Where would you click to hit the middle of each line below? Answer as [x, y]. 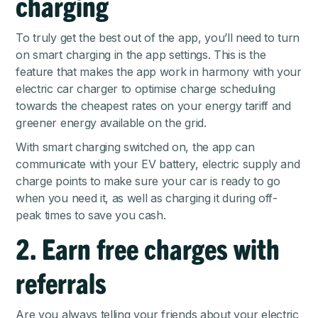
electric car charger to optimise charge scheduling [146, 89]
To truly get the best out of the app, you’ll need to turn [158, 38]
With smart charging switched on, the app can [135, 147]
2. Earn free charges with [148, 248]
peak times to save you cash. [91, 215]
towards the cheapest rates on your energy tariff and [153, 106]
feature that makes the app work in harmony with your [159, 72]
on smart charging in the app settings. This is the [141, 55]
